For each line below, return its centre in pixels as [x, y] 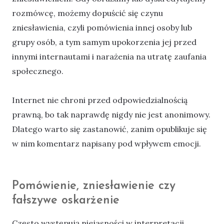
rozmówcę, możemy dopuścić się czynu [87, 13]
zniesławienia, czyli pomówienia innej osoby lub [102, 28]
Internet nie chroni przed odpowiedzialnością [100, 100]
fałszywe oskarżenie [66, 201]
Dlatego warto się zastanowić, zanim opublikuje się [109, 129]
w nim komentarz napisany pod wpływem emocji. [106, 144]
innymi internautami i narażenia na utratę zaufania [109, 57]
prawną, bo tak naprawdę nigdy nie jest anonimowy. [111, 115]
